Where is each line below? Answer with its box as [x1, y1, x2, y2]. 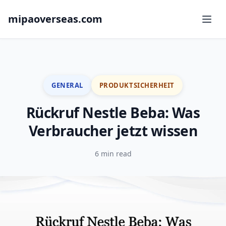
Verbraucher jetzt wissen [28, 121, 198, 140]
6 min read [94, 149, 132, 158]
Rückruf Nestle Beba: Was [26, 103, 200, 122]
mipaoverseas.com [8, 12, 102, 26]
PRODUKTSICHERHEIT [99, 80, 175, 90]
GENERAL [51, 80, 83, 90]
